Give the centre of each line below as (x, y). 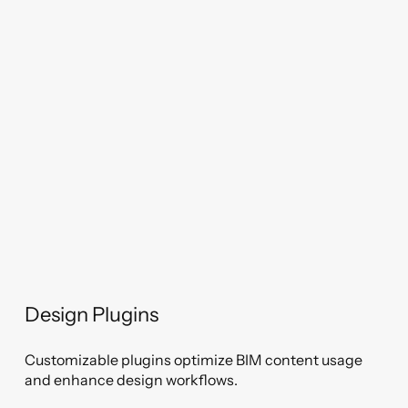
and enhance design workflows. (132, 380)
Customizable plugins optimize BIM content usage (194, 360)
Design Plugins (92, 315)
